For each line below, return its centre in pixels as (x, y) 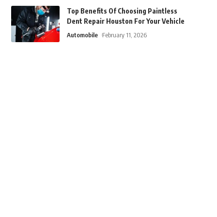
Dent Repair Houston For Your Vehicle (125, 21)
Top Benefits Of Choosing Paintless (122, 11)
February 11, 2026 (124, 35)
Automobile (82, 35)
